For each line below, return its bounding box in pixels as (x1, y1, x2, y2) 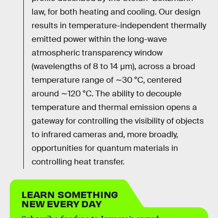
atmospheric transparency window (32, 47, 163, 58)
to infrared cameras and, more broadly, (32, 129, 178, 140)
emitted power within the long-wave (32, 34, 167, 44)
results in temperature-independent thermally (32, 20, 206, 31)
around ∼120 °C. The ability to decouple (32, 88, 182, 99)
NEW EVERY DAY (21, 197, 102, 209)
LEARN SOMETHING (21, 187, 119, 200)
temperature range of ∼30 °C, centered (32, 74, 182, 85)
